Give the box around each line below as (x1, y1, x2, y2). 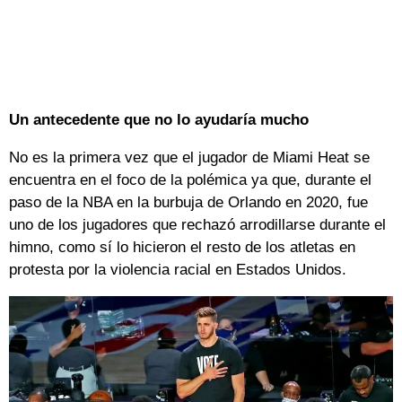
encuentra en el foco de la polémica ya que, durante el (9, 171, 371, 189)
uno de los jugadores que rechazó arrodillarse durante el (9, 216, 386, 234)
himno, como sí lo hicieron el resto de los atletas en (9, 239, 355, 257)
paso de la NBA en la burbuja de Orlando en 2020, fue (9, 194, 368, 212)
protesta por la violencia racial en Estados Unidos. (9, 261, 346, 279)
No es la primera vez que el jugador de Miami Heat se (9, 149, 370, 167)
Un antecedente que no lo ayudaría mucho (9, 111, 309, 129)
